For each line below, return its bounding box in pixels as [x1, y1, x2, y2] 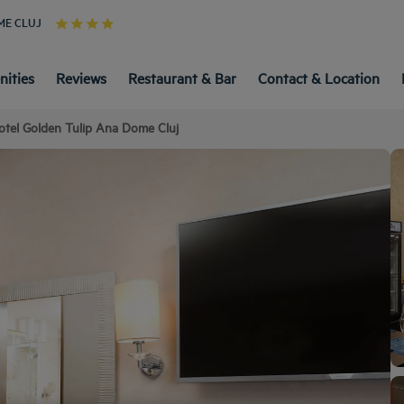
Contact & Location [258, 67, 380, 87]
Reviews [56, 67, 106, 87]
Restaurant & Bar [128, 67, 236, 87]
